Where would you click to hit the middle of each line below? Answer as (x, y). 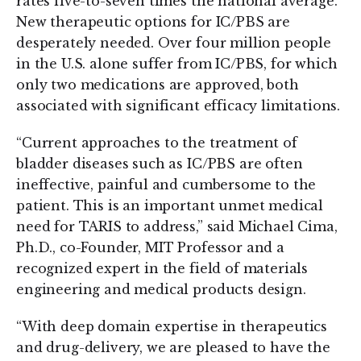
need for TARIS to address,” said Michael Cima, (177, 226)
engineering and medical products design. (161, 289)
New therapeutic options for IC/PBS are (153, 22)
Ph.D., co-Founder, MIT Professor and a (150, 247)
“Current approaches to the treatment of (157, 143)
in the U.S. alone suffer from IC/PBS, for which (177, 64)
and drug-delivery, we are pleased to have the (173, 347)
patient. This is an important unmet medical (170, 205)
